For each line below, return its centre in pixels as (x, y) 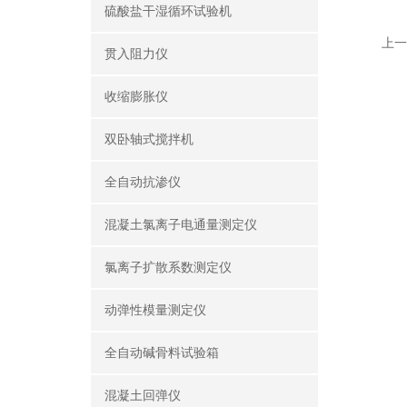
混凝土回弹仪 (143, 396)
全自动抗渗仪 (143, 182)
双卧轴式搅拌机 (149, 139)
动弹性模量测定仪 (155, 310)
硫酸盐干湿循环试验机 (168, 11)
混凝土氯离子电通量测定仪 (181, 225)
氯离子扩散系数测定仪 (168, 268)
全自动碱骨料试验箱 (162, 353)
